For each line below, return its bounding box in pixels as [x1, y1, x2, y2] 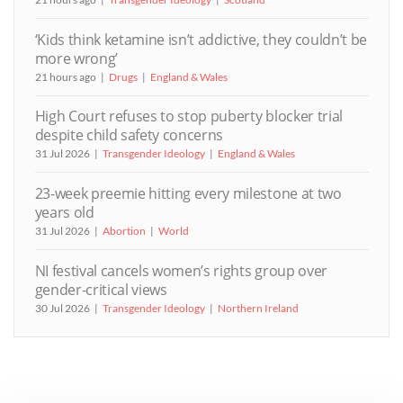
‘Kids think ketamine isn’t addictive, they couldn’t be [34, 29, 368, 49]
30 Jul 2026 [34, 300, 90, 315]
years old [34, 202, 94, 223]
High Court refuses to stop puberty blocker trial [34, 106, 343, 127]
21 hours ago [34, 69, 96, 84]
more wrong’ [34, 48, 118, 68]
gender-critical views [34, 279, 167, 300]
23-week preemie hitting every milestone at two [34, 184, 342, 204]
